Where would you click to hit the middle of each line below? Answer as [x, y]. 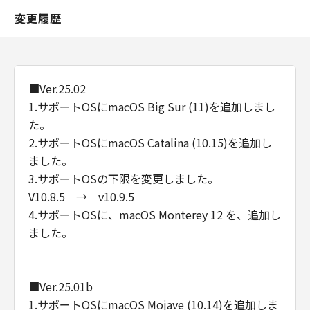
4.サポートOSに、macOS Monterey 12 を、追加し [155, 215]
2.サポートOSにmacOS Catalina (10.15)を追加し [150, 143]
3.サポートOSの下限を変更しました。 [124, 179]
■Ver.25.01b [61, 286]
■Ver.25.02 [57, 89]
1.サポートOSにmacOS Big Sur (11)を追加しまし [152, 107]
